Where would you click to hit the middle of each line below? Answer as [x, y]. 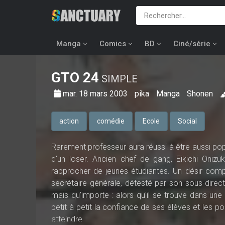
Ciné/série [192, 44]
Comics [113, 44]
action [69, 121]
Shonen [200, 94]
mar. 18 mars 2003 [96, 94]
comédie [111, 121]
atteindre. [68, 219]
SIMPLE [118, 79]
